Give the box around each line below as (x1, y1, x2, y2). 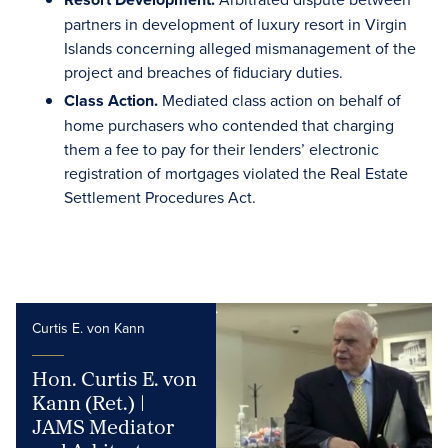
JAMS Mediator (32, 411, 174, 441)
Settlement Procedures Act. (64, 186, 256, 208)
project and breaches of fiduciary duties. (64, 61, 343, 83)
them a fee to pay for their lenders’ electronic (64, 138, 379, 160)
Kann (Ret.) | (32, 387, 146, 417)
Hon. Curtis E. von (32, 363, 197, 393)
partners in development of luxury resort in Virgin (64, 13, 407, 35)
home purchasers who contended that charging (64, 114, 394, 136)
